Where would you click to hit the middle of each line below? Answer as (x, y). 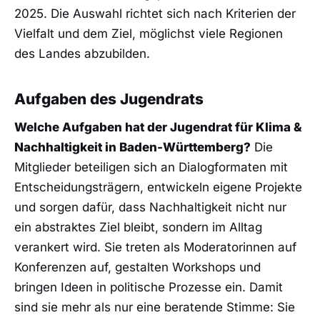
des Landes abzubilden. (82, 54)
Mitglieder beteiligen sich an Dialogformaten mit (151, 167)
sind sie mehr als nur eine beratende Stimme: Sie (155, 307)
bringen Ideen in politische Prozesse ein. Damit (149, 287)
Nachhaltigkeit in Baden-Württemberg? (132, 147)
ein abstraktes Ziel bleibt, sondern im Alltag (138, 227)
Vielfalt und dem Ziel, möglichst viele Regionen (149, 34)
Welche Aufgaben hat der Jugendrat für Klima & (158, 127)
